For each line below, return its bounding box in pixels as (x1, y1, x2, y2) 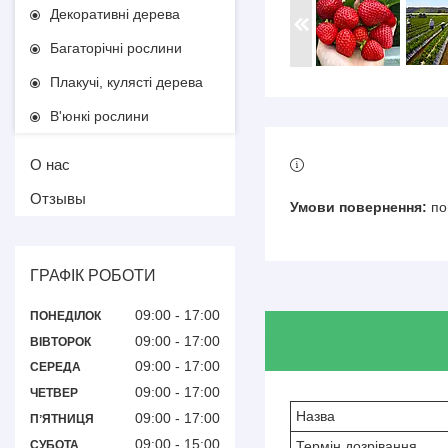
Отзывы (30, 190, 86, 207)
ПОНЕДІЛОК (30, 308, 101, 323)
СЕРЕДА (30, 360, 81, 375)
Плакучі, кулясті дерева (50, 74, 203, 90)
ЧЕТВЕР (30, 386, 78, 401)
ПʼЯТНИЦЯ (30, 411, 94, 426)
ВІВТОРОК (30, 334, 91, 349)
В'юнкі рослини (50, 108, 149, 124)
